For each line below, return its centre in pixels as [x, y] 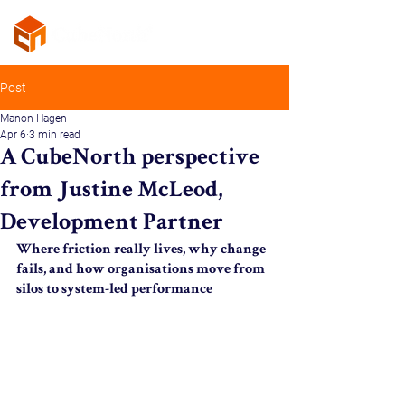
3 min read [55, 135]
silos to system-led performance [114, 290]
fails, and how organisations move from [142, 270]
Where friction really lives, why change [142, 250]
